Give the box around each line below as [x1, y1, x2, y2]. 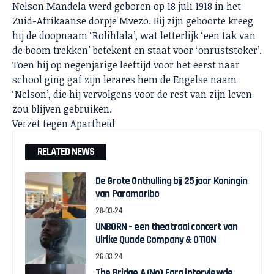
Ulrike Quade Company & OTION [95, 232, 217, 246]
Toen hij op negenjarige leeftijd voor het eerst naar [12, 57, 240, 72]
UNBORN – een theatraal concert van [95, 220, 238, 234]
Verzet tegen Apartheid [12, 116, 115, 130]
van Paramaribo [95, 187, 160, 201]
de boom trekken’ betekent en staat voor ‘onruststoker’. [12, 43, 262, 57]
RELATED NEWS [37, 144, 94, 158]
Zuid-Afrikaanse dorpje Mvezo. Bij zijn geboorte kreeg [12, 13, 253, 28]
